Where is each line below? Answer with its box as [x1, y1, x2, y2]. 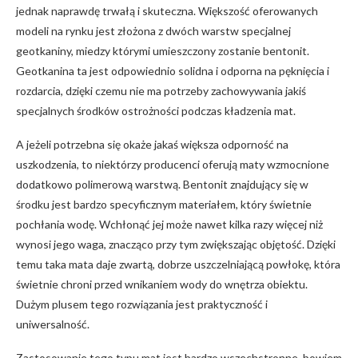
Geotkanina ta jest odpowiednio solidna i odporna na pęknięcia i [16, 63, 329, 78]
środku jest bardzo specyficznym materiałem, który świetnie [16, 197, 312, 211]
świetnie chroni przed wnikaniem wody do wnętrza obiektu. [16, 276, 308, 291]
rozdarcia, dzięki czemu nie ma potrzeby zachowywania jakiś [16, 83, 306, 97]
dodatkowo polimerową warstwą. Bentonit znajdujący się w [16, 177, 308, 191]
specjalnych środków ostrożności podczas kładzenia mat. [16, 103, 296, 117]
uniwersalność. [16, 316, 89, 331]
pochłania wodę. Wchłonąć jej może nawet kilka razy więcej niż [16, 217, 323, 231]
